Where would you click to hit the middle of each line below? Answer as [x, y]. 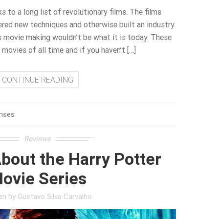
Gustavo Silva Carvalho [55, 196]
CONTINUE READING [37, 79]
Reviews [38, 138]
